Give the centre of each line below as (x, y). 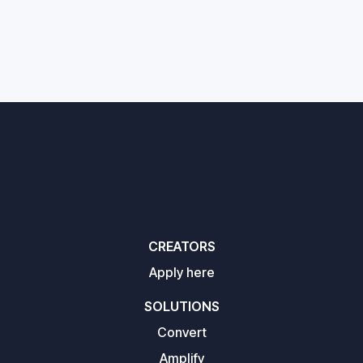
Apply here (181, 273)
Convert (181, 333)
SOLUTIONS (181, 307)
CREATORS (181, 247)
